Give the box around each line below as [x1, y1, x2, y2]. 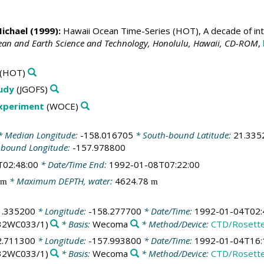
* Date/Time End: [38, 158, 109, 170]
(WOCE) [44, 100, 78, 112]
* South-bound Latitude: [133, 129, 233, 141]
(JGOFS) [14, 83, 48, 95]
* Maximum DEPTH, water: [6, 175, 115, 187]
